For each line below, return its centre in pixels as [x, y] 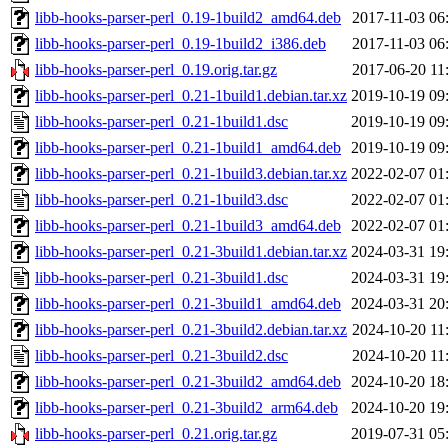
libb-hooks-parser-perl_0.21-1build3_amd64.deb [188, 226]
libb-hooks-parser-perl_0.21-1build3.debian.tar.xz [191, 174]
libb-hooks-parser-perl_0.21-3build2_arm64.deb [186, 408]
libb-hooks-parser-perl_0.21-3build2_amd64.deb [188, 382]
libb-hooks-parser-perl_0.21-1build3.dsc [161, 200]
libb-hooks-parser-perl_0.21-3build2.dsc [161, 356]
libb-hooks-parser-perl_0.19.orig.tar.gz [156, 70]
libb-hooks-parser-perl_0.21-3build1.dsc [161, 278]
